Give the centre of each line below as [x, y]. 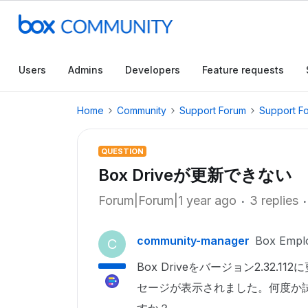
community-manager [193, 241]
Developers [153, 70]
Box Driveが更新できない [195, 175]
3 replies [274, 200]
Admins [86, 70]
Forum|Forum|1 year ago [167, 200]
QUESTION [122, 151]
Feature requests [243, 70]
